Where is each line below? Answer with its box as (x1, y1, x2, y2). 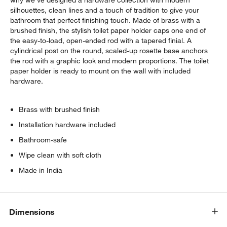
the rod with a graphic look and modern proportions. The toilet (10, 56, 209, 66)
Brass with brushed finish (19, 105, 100, 115)
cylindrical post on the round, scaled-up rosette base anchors (10, 46, 208, 56)
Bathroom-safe (19, 135, 67, 145)
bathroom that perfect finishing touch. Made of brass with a (10, 16, 201, 25)
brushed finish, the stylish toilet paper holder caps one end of (10, 26, 206, 35)
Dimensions (9, 206, 55, 217)
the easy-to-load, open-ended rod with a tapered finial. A (10, 36, 192, 46)
